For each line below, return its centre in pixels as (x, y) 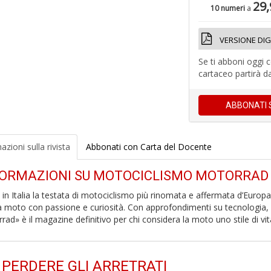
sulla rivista (47, 147)
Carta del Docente (176, 147)
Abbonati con (113, 147)
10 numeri (228, 8)
